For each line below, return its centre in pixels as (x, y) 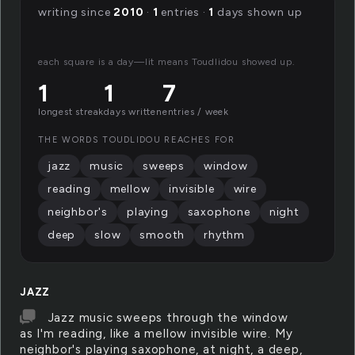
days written (133, 112)
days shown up (258, 12)
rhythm (225, 235)
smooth (162, 235)
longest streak (71, 112)
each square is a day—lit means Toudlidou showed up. (167, 62)
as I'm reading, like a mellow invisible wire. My (157, 334)
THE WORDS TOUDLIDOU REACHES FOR (136, 140)
